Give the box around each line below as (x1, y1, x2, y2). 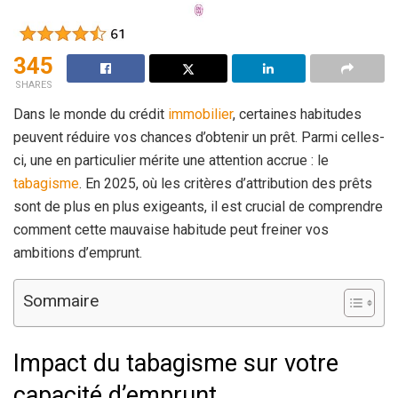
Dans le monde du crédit (13, 106, 168, 123)
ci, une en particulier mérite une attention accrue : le (13, 152, 329, 170)
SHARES (14, 79, 52, 92)
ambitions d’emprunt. (13, 244, 142, 262)
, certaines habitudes (233, 106, 362, 123)
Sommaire (23, 291, 99, 312)
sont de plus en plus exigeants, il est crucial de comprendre (13, 198, 383, 216)
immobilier (168, 106, 233, 123)
